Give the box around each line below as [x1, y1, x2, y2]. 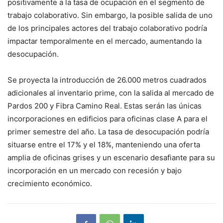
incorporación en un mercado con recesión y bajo [7, 165, 182, 175]
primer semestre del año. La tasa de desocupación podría [7, 126, 209, 136]
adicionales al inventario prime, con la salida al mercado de [7, 88, 214, 98]
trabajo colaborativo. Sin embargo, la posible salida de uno [7, 10, 213, 20]
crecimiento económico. [7, 178, 92, 188]
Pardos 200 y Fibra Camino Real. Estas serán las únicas [7, 101, 202, 111]
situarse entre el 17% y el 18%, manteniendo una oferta [7, 139, 200, 149]
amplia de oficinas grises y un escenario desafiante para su [7, 152, 215, 162]
